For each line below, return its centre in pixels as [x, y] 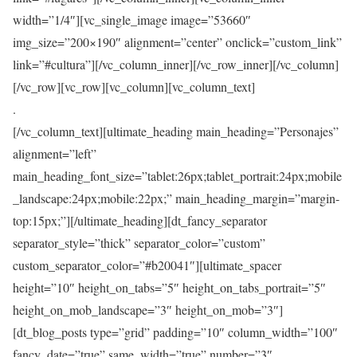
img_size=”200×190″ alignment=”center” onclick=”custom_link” [177, 41]
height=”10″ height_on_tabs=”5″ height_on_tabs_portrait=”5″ [169, 287]
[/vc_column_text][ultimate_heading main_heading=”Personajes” [176, 131]
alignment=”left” [55, 153]
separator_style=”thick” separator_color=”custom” [139, 242]
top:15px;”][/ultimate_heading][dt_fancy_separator [140, 220]
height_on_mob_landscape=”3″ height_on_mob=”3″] [148, 309]
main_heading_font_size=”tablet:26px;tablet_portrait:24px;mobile [177, 175]
